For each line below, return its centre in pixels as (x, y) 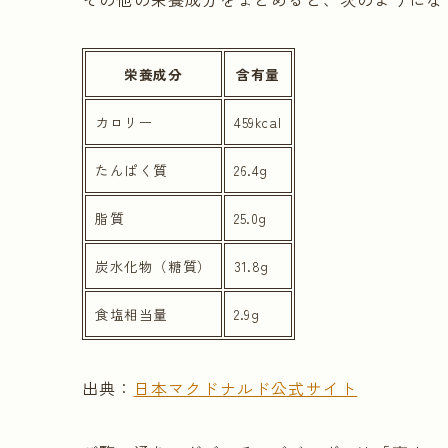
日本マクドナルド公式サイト (245, 388)
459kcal (258, 122)
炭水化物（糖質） (153, 266)
